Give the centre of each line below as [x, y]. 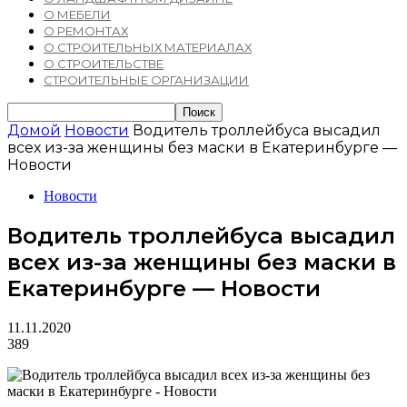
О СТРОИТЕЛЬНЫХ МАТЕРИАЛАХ [148, 47]
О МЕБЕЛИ [77, 15]
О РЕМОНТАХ [86, 31]
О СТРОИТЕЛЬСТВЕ [104, 64]
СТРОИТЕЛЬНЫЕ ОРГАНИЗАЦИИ [146, 80]
